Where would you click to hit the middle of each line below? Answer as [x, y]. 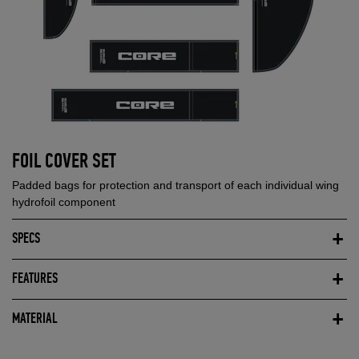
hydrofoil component [64, 202]
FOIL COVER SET [64, 161]
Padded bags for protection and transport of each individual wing [175, 185]
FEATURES [35, 279]
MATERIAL [34, 319]
